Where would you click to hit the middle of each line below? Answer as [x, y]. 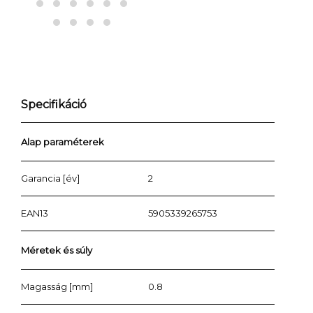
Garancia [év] [50, 179]
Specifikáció [54, 105]
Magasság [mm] [57, 287]
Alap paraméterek [63, 142]
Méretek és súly [57, 250]
